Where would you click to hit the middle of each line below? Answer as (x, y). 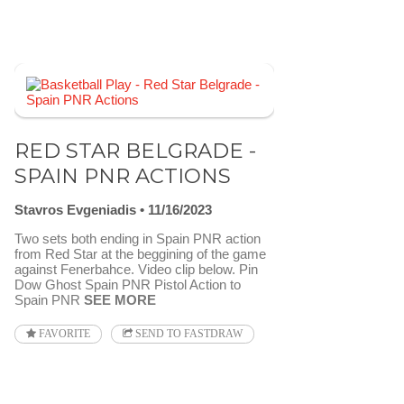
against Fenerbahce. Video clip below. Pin (136, 270)
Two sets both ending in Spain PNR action (138, 239)
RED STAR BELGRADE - (135, 150)
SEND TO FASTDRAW (188, 334)
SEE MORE (120, 300)
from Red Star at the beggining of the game (140, 254)
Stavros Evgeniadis (75, 210)
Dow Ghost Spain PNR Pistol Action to (128, 285)
